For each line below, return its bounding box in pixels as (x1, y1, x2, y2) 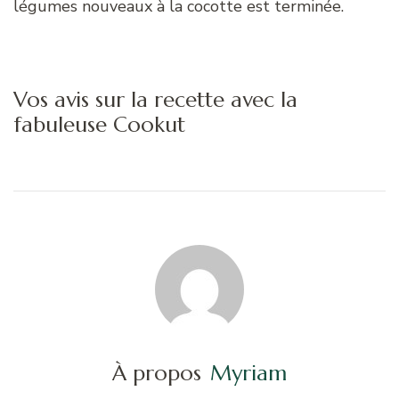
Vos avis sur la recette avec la (13, 86, 297, 114)
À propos (112, 360, 201, 387)
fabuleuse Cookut (13, 111, 185, 139)
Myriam (210, 360, 287, 387)
